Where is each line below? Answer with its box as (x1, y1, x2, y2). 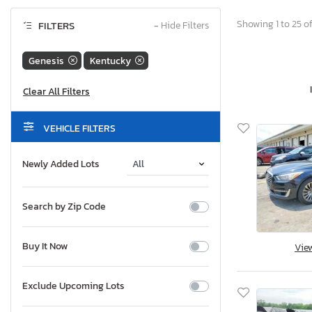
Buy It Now (22, 239, 68, 254)
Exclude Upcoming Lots (22, 279, 125, 294)
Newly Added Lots (22, 157, 100, 172)
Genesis (29, 53, 64, 68)
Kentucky (90, 53, 131, 68)
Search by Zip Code (22, 199, 106, 214)
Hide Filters (159, 18, 209, 33)
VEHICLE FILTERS (41, 121, 116, 136)
